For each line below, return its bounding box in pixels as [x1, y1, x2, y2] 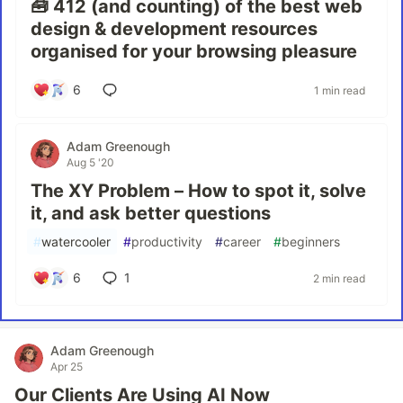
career [223, 234, 261, 249]
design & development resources [31, 18, 318, 40]
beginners [282, 234, 340, 249]
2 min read [313, 271, 365, 285]
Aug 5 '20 [67, 156, 114, 169]
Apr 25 [50, 360, 83, 373]
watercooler [41, 234, 111, 249]
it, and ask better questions [31, 202, 271, 224]
